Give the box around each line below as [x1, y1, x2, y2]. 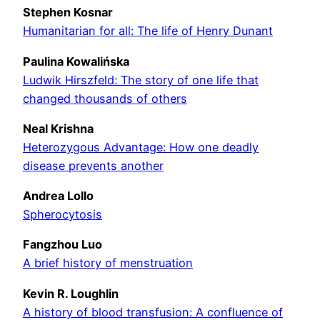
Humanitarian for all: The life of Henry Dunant [23, 24, 273, 39]
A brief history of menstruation [23, 256, 193, 271]
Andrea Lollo [23, 189, 94, 204]
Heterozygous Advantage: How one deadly [23, 139, 259, 154]
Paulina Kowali [23, 54, 103, 69]
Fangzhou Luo [23, 237, 102, 252]
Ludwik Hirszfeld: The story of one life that [23, 72, 259, 87]
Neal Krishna [23, 121, 94, 136]
